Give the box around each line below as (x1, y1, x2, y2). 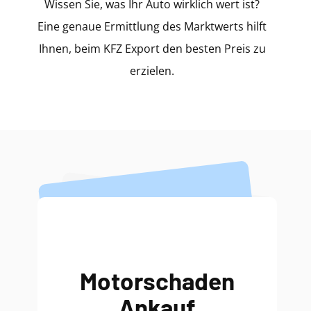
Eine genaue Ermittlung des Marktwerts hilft (37, 19, 267, 34)
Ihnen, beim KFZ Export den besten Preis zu (38, 41, 266, 56)
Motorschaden (80, 266, 235, 295)
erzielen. (130, 63, 174, 78)
